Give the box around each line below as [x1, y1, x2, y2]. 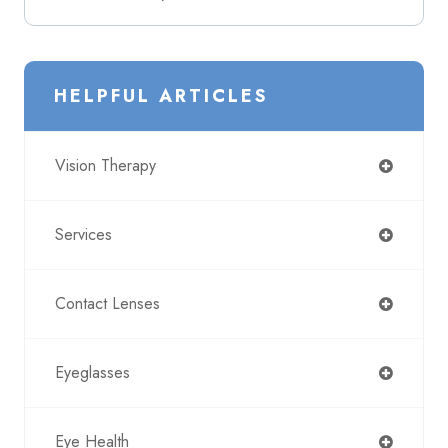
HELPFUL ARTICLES [54, 83, 269, 109]
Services [55, 223, 112, 246]
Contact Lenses [55, 292, 160, 315]
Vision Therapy [55, 154, 156, 177]
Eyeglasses [55, 361, 130, 384]
